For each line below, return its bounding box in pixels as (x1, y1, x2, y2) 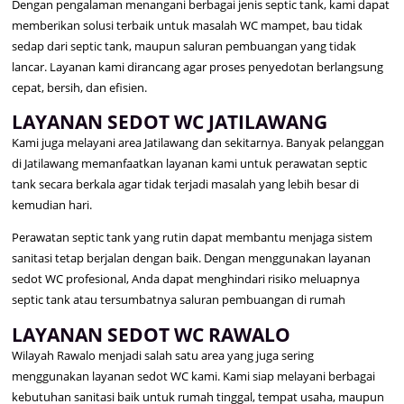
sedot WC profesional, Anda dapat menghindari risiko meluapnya (12, 271, 361, 288)
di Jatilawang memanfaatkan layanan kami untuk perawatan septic (12, 155, 368, 172)
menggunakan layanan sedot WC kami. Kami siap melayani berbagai (12, 367, 376, 384)
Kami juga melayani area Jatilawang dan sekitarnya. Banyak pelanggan (12, 134, 385, 151)
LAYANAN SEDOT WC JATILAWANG (12, 108, 328, 135)
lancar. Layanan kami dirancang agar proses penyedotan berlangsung (12, 58, 384, 75)
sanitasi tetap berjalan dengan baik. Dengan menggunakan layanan (12, 250, 372, 267)
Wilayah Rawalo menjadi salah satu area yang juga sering (12, 346, 315, 363)
